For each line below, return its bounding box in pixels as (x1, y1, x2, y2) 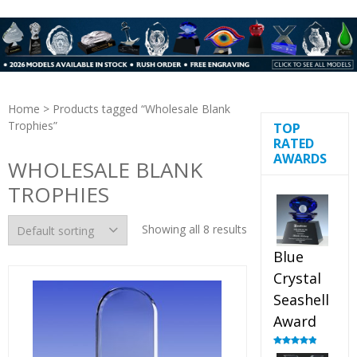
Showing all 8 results (141, 222, 247, 237)
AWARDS (273, 150, 327, 168)
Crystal (273, 269, 321, 288)
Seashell (273, 290, 329, 310)
